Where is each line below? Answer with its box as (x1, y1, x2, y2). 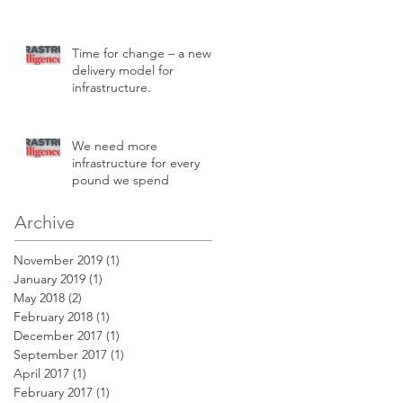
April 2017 (13, 364, 69, 381)
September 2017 (13, 345, 107, 363)
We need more (72, 137, 157, 154)
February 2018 (13, 308, 93, 325)
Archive (14, 210, 75, 233)
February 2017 (13, 383, 93, 400)
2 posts (82, 289, 122, 306)
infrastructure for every (72, 154, 200, 171)
